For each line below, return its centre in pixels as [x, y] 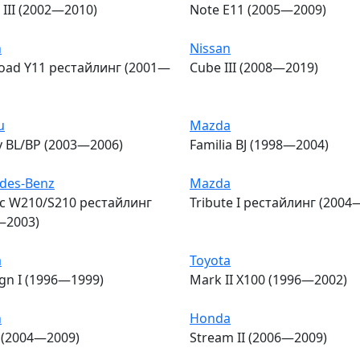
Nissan [210, 48]
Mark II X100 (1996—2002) [268, 279]
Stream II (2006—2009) [258, 337]
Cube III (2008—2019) [254, 67]
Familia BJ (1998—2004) [259, 144]
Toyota [210, 260]
